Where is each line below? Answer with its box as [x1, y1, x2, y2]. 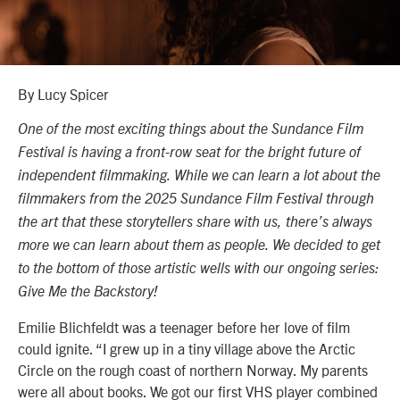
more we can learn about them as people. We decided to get [18, 238, 380, 254]
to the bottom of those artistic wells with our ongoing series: [18, 262, 379, 277]
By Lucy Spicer [18, 84, 109, 103]
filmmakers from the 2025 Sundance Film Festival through [18, 192, 374, 207]
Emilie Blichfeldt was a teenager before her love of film [18, 317, 350, 336]
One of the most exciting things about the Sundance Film [18, 122, 363, 137]
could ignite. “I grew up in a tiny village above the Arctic [18, 338, 355, 357]
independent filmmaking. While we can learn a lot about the [18, 169, 380, 184]
